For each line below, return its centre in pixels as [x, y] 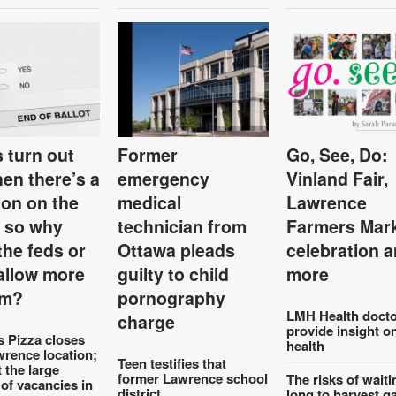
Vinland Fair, [337, 178]
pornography [172, 297]
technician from [183, 226]
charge [147, 321]
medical [150, 202]
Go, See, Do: [337, 154]
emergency [164, 178]
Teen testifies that [172, 363]
